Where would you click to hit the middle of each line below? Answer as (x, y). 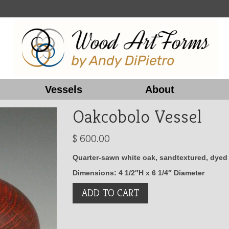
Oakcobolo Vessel (137, 116)
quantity (86, 208)
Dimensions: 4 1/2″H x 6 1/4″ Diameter (138, 173)
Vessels (63, 89)
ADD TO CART (110, 193)
